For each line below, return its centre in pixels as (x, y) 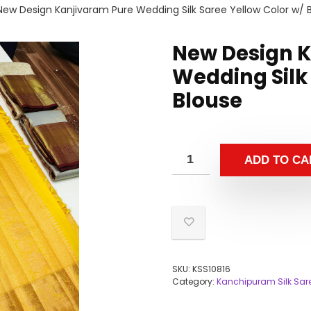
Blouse (207, 101)
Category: (194, 281)
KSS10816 (211, 269)
